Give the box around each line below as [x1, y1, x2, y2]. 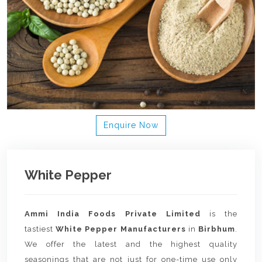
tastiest [25, 225, 56, 233]
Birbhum [198, 225, 236, 233]
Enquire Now [104, 120, 158, 130]
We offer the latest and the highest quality [25, 240, 237, 249]
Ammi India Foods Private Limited [25, 209, 201, 218]
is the [200, 209, 238, 218]
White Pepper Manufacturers [56, 225, 186, 233]
